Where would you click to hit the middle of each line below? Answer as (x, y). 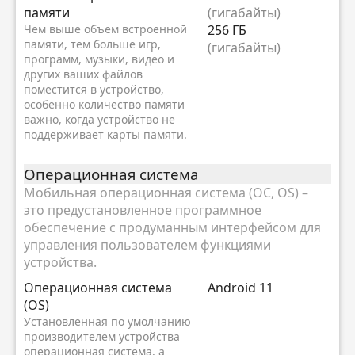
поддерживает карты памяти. (107, 134)
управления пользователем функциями (147, 245)
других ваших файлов (83, 74)
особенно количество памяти (104, 104)
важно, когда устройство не (99, 119)
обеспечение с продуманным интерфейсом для (172, 228)
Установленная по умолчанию (107, 322)
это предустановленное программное (143, 210)
